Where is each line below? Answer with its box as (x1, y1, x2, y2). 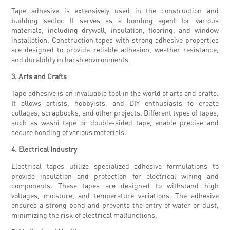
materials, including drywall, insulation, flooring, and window (11, 25, 219, 35)
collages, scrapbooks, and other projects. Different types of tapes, (11, 108, 219, 118)
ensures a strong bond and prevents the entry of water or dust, (11, 200, 219, 210)
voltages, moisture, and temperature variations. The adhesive (11, 190, 219, 200)
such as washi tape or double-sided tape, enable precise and (11, 118, 219, 127)
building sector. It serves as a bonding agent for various (11, 15, 219, 25)
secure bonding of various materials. (11, 127, 127, 137)
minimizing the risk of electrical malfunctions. (11, 210, 158, 220)
